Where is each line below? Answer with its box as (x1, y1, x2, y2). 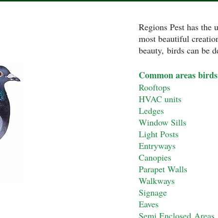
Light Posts (139, 128, 179, 140)
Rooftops (139, 81, 170, 93)
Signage (139, 186, 167, 198)
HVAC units (139, 93, 182, 105)
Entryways (139, 140, 176, 151)
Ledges (139, 105, 164, 116)
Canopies (139, 151, 171, 163)
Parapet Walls (139, 163, 187, 175)
